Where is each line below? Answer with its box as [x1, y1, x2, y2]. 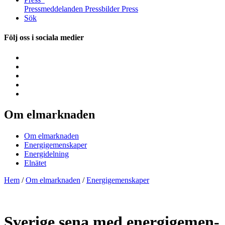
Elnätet [24, 159, 46, 168]
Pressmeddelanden [24, 5, 83, 13]
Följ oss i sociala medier [4, 33, 84, 42]
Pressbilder [85, 5, 120, 13]
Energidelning [24, 150, 69, 159]
